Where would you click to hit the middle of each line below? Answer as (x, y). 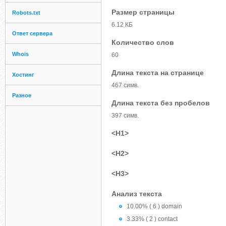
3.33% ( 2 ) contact (152, 219)
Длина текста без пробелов (161, 103)
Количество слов (143, 42)
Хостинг (23, 75)
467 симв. (125, 85)
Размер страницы (143, 12)
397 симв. (125, 116)
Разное (22, 95)
